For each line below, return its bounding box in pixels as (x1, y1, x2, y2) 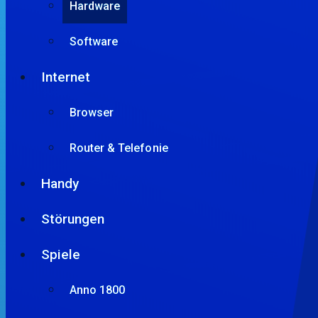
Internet (41, 68, 91, 85)
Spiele (41, 246, 81, 263)
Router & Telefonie (70, 141, 168, 155)
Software (70, 34, 119, 48)
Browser (70, 105, 114, 119)
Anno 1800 (70, 283, 126, 297)
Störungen (41, 210, 105, 227)
